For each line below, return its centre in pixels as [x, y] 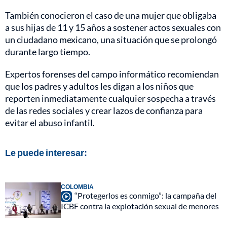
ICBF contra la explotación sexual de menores [140, 206]
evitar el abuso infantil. [50, 122]
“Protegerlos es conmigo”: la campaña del [145, 195]
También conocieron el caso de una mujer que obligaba [111, 15]
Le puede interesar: [46, 152]
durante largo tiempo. [48, 51]
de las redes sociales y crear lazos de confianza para [104, 110]
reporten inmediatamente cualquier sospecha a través [110, 98]
